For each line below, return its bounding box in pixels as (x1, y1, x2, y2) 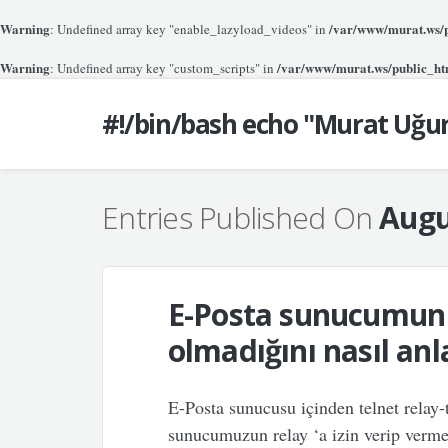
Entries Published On (102, 197, 380, 238)
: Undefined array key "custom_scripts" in (50, 59, 277, 77)
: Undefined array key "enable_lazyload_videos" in (50, 20, 329, 38)
